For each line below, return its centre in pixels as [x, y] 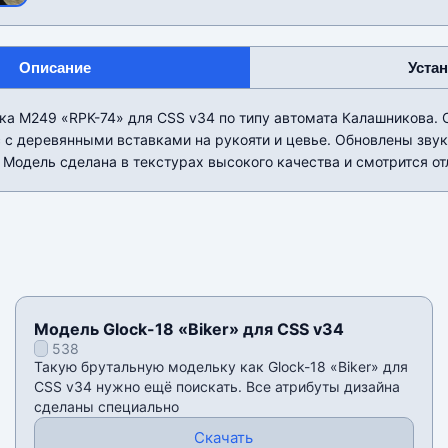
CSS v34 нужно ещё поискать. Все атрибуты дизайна [216, 387]
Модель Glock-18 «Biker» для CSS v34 [188, 329]
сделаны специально [106, 407]
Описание [54, 68]
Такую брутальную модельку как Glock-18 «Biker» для [220, 367]
